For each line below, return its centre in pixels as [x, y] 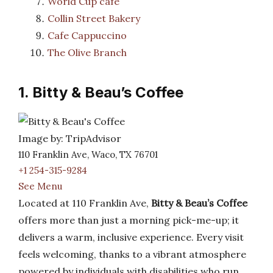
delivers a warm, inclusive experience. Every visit [131, 237]
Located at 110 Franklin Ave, [85, 203]
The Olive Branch [87, 52]
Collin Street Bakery [94, 18]
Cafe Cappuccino [87, 35]
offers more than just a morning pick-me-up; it [129, 220]
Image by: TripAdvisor [70, 138]
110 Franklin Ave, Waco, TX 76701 [88, 154]
